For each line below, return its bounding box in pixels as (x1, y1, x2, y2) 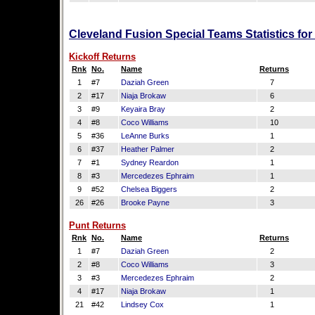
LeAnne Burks (121, 131, 169, 140)
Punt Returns (69, 220, 126, 231)
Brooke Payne (121, 198, 169, 207)
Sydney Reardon (121, 158, 179, 167)
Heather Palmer (121, 145, 174, 153)
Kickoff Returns (69, 51, 136, 62)
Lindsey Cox (121, 300, 164, 309)
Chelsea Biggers (121, 185, 177, 193)
